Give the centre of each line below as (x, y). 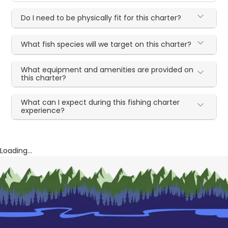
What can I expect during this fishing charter (101, 103)
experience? (43, 111)
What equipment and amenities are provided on (107, 70)
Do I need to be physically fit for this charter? (101, 18)
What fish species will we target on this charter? (106, 45)
